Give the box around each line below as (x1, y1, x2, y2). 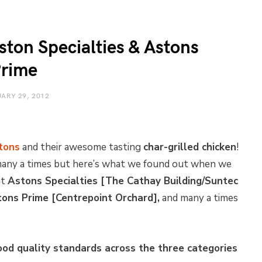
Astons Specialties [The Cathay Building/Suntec (8, 174, 238, 188)
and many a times (160, 191, 238, 205)
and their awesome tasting (20, 140, 143, 154)
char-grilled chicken (143, 140, 236, 154)
